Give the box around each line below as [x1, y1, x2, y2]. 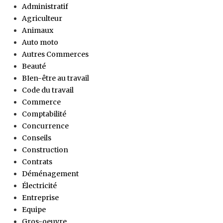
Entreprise [22, 193, 59, 202]
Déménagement [22, 169, 79, 178]
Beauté [22, 61, 46, 71]
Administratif [22, 1, 68, 11]
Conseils [22, 133, 51, 142]
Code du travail [22, 85, 74, 95]
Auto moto [22, 37, 58, 47]
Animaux [22, 25, 53, 35]
